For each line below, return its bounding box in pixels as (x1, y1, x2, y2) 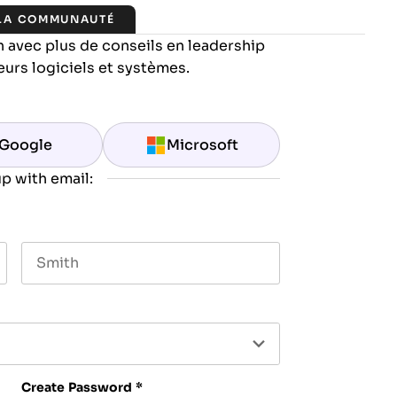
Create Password (21, 380, 132, 394)
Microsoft (166, 137, 238, 152)
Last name (20, 284, 86, 299)
